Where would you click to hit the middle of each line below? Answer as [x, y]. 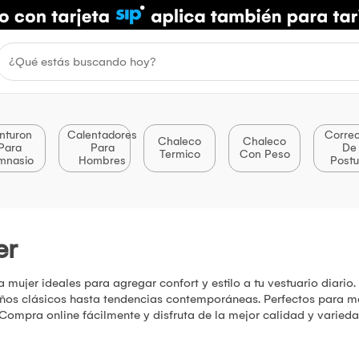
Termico [179, 155]
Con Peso [264, 155]
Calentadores [102, 135]
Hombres [102, 161]
